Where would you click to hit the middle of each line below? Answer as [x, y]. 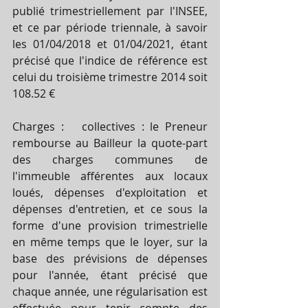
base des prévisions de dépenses [110, 258]
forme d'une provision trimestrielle [110, 225]
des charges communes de [110, 159]
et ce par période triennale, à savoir [110, 27]
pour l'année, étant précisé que [110, 275]
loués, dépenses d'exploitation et [110, 192]
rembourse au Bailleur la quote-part [110, 143]
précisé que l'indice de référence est [110, 60]
